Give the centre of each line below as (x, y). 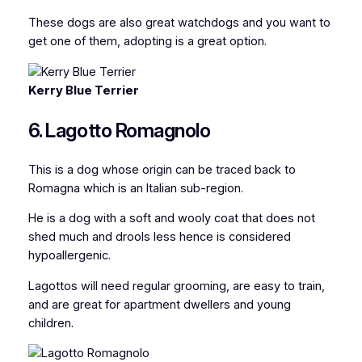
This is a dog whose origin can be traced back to (162, 169)
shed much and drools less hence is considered (159, 237)
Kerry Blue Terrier (83, 90)
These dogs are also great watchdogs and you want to (179, 23)
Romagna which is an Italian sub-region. (135, 188)
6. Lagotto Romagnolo (119, 130)
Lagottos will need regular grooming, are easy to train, (176, 286)
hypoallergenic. (69, 256)
